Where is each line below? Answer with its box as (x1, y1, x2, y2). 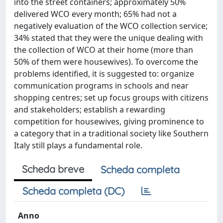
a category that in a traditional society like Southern (14, 128, 209, 139)
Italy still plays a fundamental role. (14, 140, 142, 151)
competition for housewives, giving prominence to (14, 116, 204, 127)
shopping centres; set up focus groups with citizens (14, 92, 209, 103)
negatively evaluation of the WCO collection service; (14, 20, 208, 31)
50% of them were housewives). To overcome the (14, 56, 198, 67)
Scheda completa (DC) (22, 185, 124, 197)
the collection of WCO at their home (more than (14, 44, 193, 55)
